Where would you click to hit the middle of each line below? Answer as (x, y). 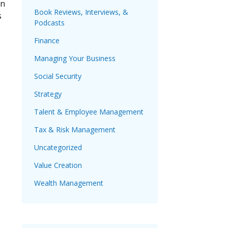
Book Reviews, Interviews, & (81, 12)
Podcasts (49, 23)
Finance (47, 41)
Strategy (48, 94)
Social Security (58, 76)
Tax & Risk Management (75, 130)
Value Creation (58, 165)
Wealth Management (69, 183)
